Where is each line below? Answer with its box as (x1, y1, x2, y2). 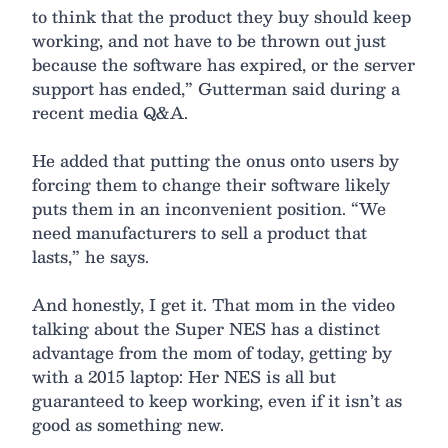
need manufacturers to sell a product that (32, 219, 367, 247)
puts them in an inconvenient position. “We (32, 195, 386, 223)
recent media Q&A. (32, 99, 188, 127)
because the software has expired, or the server (32, 51, 415, 79)
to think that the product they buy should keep (32, 3, 411, 31)
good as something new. (32, 411, 224, 439)
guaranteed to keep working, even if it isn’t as (32, 387, 402, 415)
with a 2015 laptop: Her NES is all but (32, 363, 336, 391)
